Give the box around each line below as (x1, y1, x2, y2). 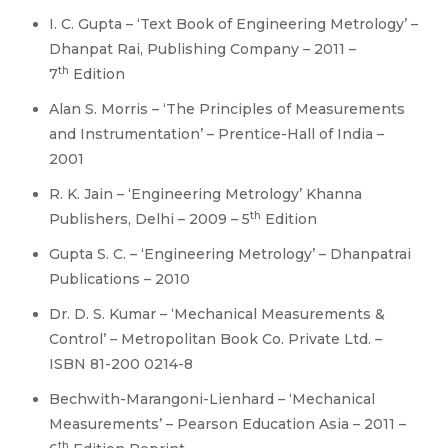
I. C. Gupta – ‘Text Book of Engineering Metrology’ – (49, 15, 418, 33)
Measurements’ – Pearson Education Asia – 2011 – (49, 415, 406, 433)
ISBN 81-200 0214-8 (49, 355, 193, 373)
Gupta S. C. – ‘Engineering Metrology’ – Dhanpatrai (49, 245, 411, 263)
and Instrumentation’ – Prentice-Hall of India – (49, 125, 384, 143)
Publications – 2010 (49, 270, 190, 288)
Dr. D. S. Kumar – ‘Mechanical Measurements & (49, 305, 385, 323)
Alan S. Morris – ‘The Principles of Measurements (49, 100, 405, 118)
